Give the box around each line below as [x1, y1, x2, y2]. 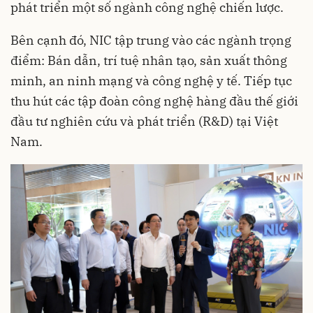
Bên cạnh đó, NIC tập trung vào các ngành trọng [10, 32, 291, 49]
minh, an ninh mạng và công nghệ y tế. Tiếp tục [10, 73, 292, 89]
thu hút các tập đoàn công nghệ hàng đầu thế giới [10, 93, 298, 110]
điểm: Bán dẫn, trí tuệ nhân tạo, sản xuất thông [10, 52, 287, 69]
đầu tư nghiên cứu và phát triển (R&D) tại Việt [10, 113, 278, 130]
